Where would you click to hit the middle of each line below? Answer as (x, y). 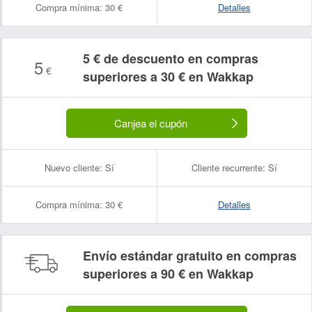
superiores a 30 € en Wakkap (168, 77)
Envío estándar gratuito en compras (190, 256)
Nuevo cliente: (73, 167)
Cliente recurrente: (228, 167)
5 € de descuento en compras (171, 58)
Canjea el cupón (150, 123)
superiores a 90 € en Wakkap (168, 274)
